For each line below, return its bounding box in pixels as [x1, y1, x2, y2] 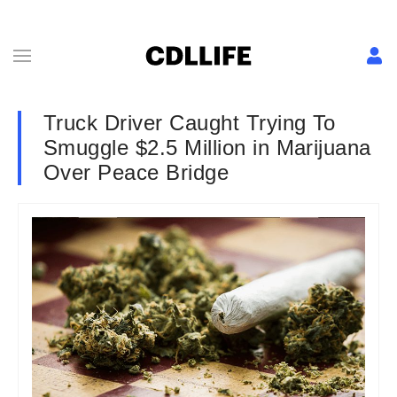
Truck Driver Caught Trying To [43, 111, 336, 135]
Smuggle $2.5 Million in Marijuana [43, 136, 371, 160]
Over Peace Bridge [43, 160, 230, 184]
